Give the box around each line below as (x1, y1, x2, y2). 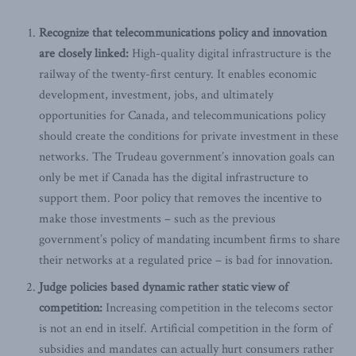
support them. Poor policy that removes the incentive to (39, 189, 323, 207)
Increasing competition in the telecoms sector (103, 299, 334, 316)
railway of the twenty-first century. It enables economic (39, 65, 317, 83)
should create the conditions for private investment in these (39, 127, 339, 145)
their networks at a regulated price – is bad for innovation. (39, 251, 334, 269)
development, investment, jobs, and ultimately (39, 86, 274, 103)
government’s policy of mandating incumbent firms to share (39, 230, 341, 248)
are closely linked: (39, 44, 130, 62)
